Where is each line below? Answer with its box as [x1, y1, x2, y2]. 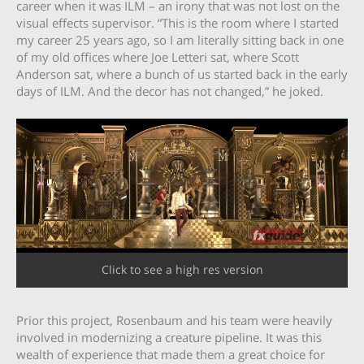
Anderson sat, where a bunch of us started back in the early [16, 65, 348, 82]
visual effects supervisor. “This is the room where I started [16, 14, 339, 31]
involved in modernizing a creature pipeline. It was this [16, 329, 322, 346]
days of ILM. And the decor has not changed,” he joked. [16, 82, 323, 99]
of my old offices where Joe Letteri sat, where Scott [16, 48, 299, 65]
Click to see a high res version [101, 261, 263, 277]
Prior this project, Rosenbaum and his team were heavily [16, 312, 332, 329]
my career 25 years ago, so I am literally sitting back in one [16, 31, 344, 48]
